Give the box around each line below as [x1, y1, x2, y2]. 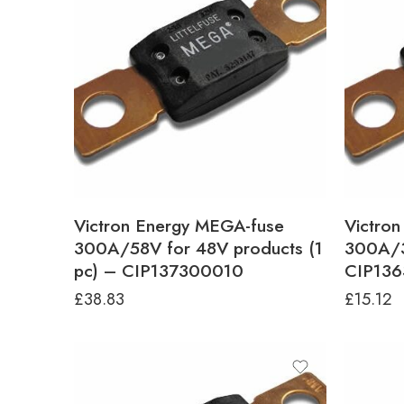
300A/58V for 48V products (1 [74, 235, 323, 261]
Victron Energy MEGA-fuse [74, 213, 284, 238]
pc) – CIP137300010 [74, 258, 243, 283]
